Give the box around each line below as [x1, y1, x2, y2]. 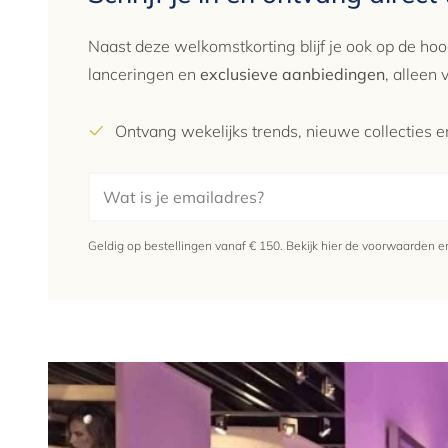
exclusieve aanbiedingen [200, 63, 385, 84]
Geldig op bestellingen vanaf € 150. [88, 238, 286, 254]
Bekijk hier [286, 238, 342, 254]
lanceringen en [88, 63, 200, 84]
